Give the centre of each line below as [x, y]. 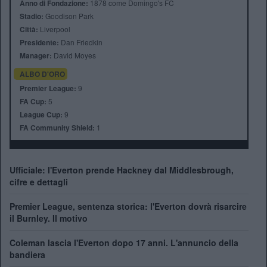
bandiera [27, 255]
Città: [29, 30]
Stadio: [32, 16]
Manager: [36, 56]
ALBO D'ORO [42, 74]
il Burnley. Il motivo [49, 218]
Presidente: [39, 43]
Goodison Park [69, 16]
